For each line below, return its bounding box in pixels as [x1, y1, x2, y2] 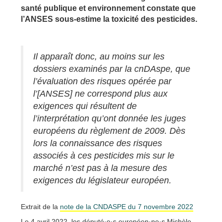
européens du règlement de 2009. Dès [33, 126, 185, 136]
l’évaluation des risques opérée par [33, 76, 171, 87]
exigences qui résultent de [33, 101, 137, 111]
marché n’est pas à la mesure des [33, 163, 167, 173]
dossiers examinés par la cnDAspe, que [33, 64, 190, 74]
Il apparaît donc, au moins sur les [33, 52, 165, 62]
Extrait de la [21, 203, 60, 211]
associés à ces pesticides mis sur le [33, 151, 174, 161]
